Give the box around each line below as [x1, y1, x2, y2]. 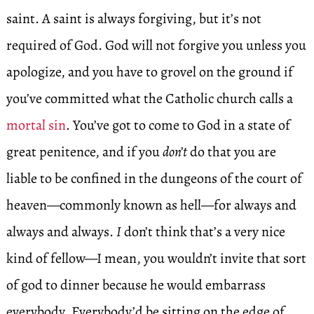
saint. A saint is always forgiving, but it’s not [6, 9, 261, 28]
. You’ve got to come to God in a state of [65, 116, 290, 135]
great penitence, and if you [6, 142, 163, 161]
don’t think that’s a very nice [121, 222, 285, 241]
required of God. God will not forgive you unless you [6, 36, 306, 55]
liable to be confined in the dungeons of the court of [6, 169, 302, 188]
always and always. [6, 222, 116, 241]
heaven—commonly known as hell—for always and [6, 196, 296, 214]
